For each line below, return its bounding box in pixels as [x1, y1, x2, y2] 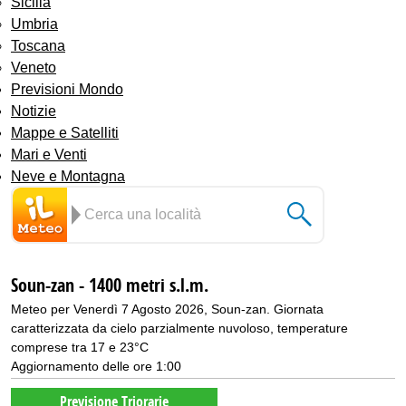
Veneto [11, 59, 56, 75]
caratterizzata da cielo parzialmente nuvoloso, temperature [11, 320, 348, 335]
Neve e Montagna [11, 168, 125, 184]
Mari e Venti [11, 146, 87, 162]
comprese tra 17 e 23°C [11, 339, 149, 354]
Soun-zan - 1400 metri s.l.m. [11, 274, 208, 298]
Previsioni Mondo [11, 81, 123, 97]
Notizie [11, 102, 56, 119]
